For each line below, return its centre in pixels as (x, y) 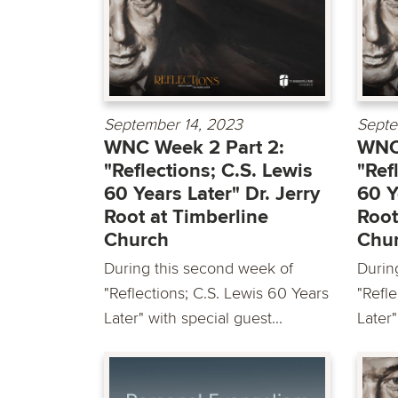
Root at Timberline (186, 218)
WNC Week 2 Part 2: (194, 148)
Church (136, 241)
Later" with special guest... (193, 318)
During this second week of (199, 269)
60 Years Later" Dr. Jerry (212, 195)
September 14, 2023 (173, 125)
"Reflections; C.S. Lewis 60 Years (216, 294)
